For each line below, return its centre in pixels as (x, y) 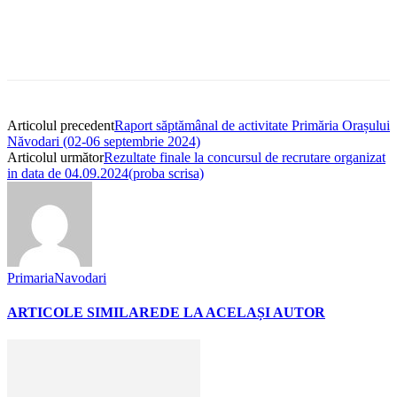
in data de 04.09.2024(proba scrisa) (105, 173)
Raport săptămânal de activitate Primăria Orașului (252, 125)
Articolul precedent (61, 125)
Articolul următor (55, 157)
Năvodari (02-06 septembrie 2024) (104, 141)
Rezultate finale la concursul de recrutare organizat (245, 157)
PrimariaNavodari (57, 277)
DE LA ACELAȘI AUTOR (242, 313)
